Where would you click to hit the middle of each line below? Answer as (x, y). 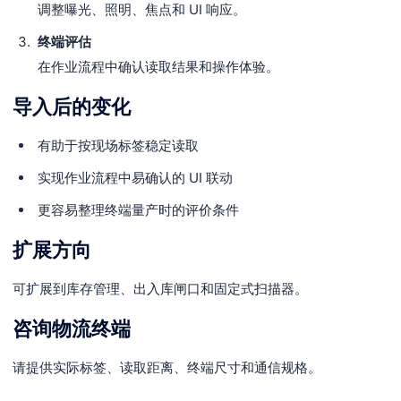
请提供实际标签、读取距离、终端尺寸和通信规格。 (167, 367)
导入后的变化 (72, 107)
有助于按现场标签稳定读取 (118, 145)
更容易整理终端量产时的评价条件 (138, 210)
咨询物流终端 (72, 328)
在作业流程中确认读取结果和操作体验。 (158, 67)
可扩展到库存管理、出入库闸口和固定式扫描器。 (160, 289)
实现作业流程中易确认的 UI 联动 (135, 178)
